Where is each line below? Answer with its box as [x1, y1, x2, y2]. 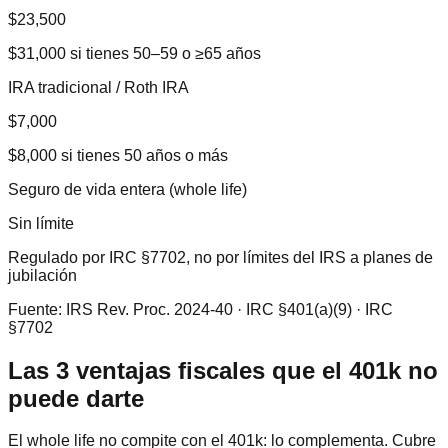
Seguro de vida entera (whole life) [8, 180, 247, 198]
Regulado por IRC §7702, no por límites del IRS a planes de [8, 248, 433, 266]
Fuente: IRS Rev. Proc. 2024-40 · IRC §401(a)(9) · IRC [8, 300, 393, 318]
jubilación [8, 266, 77, 284]
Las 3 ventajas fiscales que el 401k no [8, 356, 438, 384]
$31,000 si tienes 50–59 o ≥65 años [8, 44, 261, 62]
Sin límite [8, 214, 74, 232]
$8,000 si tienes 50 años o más [8, 146, 228, 164]
